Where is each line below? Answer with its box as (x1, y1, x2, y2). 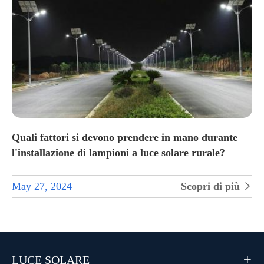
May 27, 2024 (12, 180, 72, 192)
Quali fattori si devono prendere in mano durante (12, 131, 237, 143)
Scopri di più (181, 180, 243, 192)
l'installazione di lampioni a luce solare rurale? (12, 146, 225, 159)
